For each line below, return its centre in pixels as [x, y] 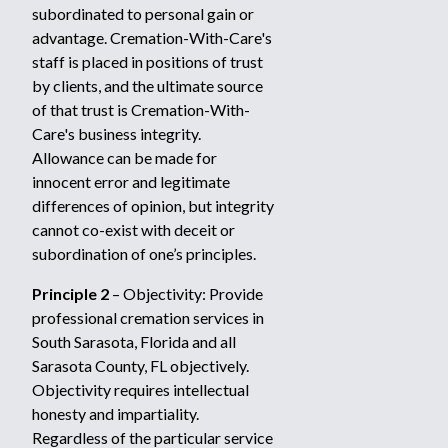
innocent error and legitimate [131, 181]
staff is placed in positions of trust [147, 61]
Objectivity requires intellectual [140, 389]
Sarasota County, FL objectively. [140, 365]
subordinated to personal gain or [143, 13]
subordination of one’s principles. [144, 253]
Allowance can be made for [124, 157]
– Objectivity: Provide [186, 293]
